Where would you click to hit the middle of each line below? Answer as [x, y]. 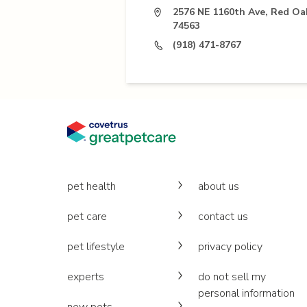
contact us [223, 217]
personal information [247, 293]
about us [219, 186]
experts [86, 277]
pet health [91, 186]
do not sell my [232, 277]
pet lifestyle [96, 247]
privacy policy [231, 247]
